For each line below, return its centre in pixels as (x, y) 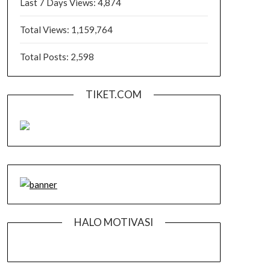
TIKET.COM (114, 94)
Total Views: (45, 30)
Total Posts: (45, 57)
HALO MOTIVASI (114, 222)
